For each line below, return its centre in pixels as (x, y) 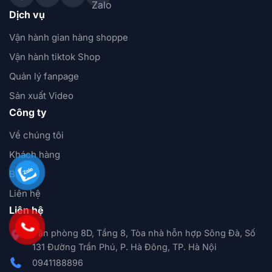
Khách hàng (35, 155)
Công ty (28, 113)
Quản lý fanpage (44, 76)
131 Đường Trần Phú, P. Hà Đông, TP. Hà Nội (124, 247)
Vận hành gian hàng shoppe (69, 38)
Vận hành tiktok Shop (55, 57)
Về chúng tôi (36, 135)
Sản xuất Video (41, 96)
